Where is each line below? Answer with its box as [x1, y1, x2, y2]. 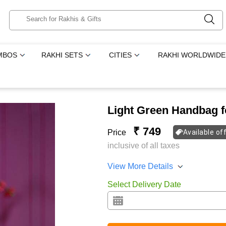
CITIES [109, 51, 132, 59]
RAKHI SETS [41, 51, 83, 59]
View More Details [107, 162, 173, 171]
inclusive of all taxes [107, 141, 180, 150]
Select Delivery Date [107, 180, 181, 189]
